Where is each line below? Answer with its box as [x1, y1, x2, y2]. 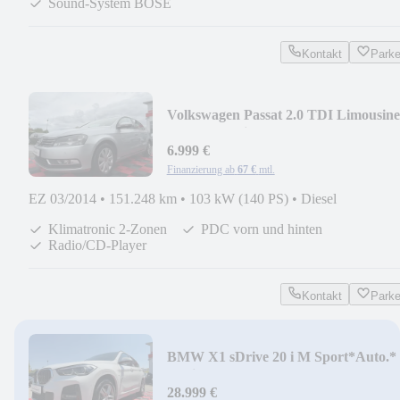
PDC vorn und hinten [201, 221, 322, 237]
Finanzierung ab [166, 162, 235, 176]
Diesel [301, 190, 337, 206]
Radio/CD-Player [48, 237, 146, 253]
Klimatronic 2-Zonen [48, 221, 167, 237]
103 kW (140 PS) [189, 190, 288, 206]
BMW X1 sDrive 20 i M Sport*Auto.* [166, 348, 396, 364]
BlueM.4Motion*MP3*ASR [166, 124, 336, 140]
